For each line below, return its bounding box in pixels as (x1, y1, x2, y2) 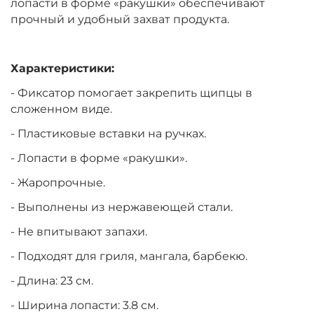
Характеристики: (11, 62, 114, 76)
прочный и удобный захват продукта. (11, 13, 229, 27)
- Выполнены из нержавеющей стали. (11, 200, 233, 214)
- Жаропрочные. (11, 176, 105, 190)
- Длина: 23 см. (11, 274, 93, 288)
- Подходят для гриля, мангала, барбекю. (11, 250, 247, 264)
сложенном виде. (11, 102, 112, 116)
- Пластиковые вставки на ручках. (11, 127, 206, 141)
